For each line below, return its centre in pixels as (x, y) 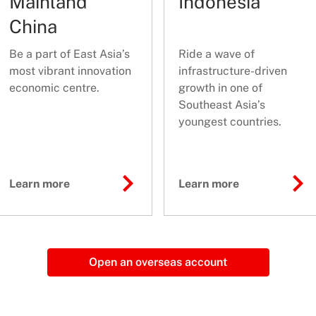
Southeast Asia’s (222, 105)
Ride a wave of (217, 54)
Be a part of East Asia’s (69, 54)
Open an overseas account (158, 262)
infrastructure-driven (233, 71)
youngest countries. (230, 122)
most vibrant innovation (70, 71)
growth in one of (220, 88)
